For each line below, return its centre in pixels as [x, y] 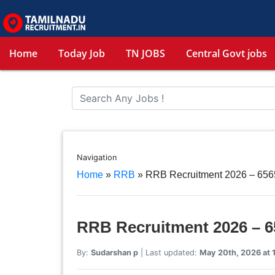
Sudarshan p [114, 252]
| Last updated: [168, 252]
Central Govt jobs [227, 53]
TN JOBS [145, 53]
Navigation [96, 157]
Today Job [82, 53]
